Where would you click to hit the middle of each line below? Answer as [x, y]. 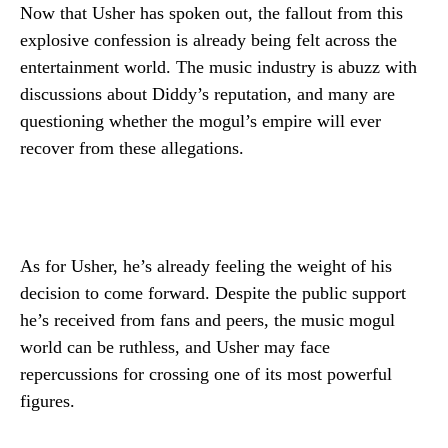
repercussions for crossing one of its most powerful [206, 373]
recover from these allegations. [132, 147]
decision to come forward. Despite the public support [213, 292]
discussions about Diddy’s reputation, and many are [207, 93]
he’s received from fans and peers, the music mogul [207, 319]
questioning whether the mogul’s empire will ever [200, 120]
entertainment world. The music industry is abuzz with [218, 66]
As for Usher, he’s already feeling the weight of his [206, 265]
